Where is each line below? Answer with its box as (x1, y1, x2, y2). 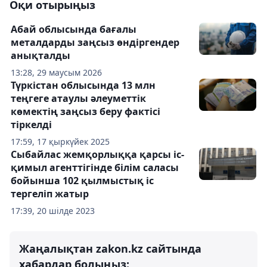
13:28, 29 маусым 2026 (11, 67, 102, 78)
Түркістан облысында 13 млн (11, 79, 156, 92)
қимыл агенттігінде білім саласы (11, 161, 179, 174)
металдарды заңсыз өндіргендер (11, 36, 179, 49)
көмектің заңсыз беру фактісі (11, 105, 160, 118)
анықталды (11, 49, 70, 62)
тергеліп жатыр (11, 187, 89, 200)
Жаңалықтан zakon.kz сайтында (19, 241, 201, 256)
